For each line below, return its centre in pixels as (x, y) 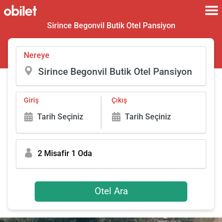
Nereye (37, 55)
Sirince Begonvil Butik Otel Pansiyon (111, 26)
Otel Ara (111, 191)
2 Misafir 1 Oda (65, 154)
